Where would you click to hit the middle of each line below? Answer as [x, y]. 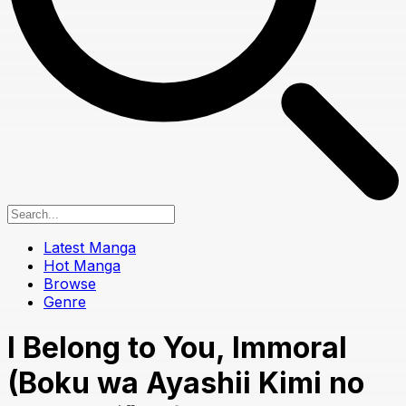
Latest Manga [90, 247]
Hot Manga [82, 265]
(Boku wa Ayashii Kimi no [186, 383]
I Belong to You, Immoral [177, 348]
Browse [70, 283]
